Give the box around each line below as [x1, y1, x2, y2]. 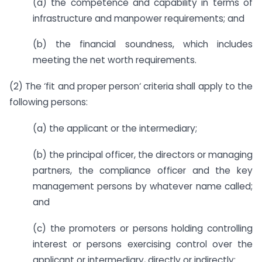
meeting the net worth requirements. [33, 54, 196, 67]
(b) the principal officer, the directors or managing [33, 148, 253, 161]
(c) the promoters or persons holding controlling [33, 222, 253, 235]
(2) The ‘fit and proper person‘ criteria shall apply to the [9, 80, 253, 93]
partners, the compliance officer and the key [33, 164, 253, 177]
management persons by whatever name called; [33, 180, 253, 192]
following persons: [9, 96, 88, 109]
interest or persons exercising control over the [33, 237, 253, 250]
